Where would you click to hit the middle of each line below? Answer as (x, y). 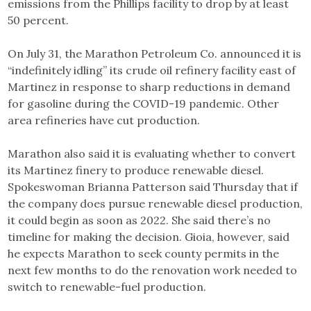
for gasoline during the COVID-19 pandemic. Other (144, 104)
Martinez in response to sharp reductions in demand (149, 87)
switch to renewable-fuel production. (107, 287)
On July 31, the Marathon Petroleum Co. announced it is (155, 54)
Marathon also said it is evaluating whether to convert (152, 154)
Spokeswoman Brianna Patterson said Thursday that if (153, 187)
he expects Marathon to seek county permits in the (144, 254)
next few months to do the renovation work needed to (153, 270)
